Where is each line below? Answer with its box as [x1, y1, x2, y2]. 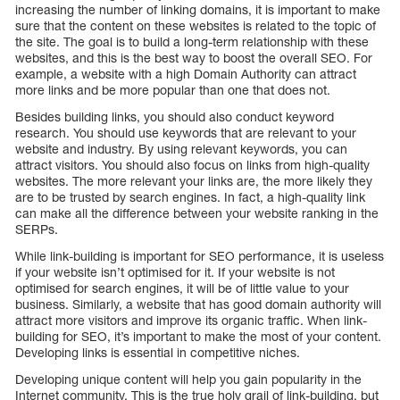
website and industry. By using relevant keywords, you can [15, 140, 347, 156]
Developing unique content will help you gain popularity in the [15, 371, 362, 387]
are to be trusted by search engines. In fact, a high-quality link [15, 188, 365, 204]
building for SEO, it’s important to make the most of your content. [15, 328, 381, 344]
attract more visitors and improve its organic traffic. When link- [15, 312, 367, 328]
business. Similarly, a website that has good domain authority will [15, 296, 381, 312]
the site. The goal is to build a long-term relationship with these [15, 33, 369, 49]
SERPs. [15, 221, 58, 237]
